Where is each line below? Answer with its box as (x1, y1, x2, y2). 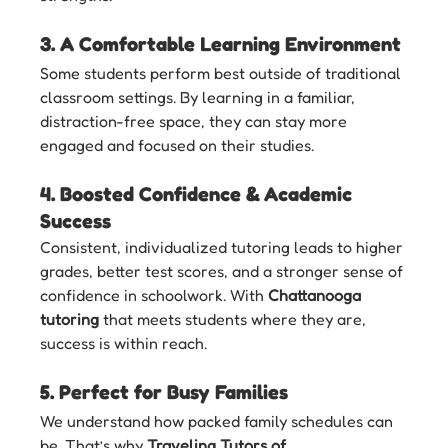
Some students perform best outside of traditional (40, 62, 406, 83)
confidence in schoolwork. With (40, 284, 269, 305)
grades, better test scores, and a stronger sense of (40, 260, 408, 281)
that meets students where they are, (99, 308, 371, 329)
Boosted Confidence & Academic (60, 181, 358, 206)
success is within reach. (40, 332, 208, 353)
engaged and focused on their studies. (40, 134, 315, 155)
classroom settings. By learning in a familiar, (40, 86, 360, 107)
